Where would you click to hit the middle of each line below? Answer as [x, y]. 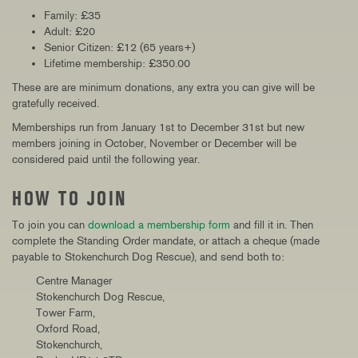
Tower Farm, [66, 313]
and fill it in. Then [272, 225]
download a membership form [159, 225]
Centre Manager [74, 281]
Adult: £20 [70, 32]
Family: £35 [72, 16]
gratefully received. [56, 103]
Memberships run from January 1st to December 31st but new [158, 127]
